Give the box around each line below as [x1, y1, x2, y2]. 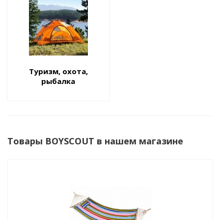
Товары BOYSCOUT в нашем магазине [7, 135, 183, 147]
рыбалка [41, 76, 75, 86]
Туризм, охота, [28, 66, 88, 76]
